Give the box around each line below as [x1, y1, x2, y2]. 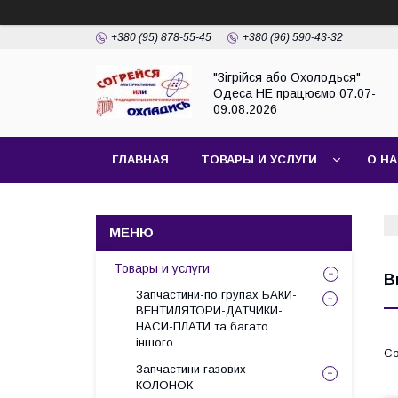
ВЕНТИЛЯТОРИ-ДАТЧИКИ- [136, 304, 283, 317]
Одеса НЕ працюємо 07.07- [213, 85, 376, 100]
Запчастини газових [136, 362, 246, 376]
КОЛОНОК [136, 378, 193, 392]
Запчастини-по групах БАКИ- [136, 288, 297, 301]
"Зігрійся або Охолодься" [213, 69, 361, 84]
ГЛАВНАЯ [112, 153, 169, 166]
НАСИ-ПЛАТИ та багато [136, 320, 268, 333]
